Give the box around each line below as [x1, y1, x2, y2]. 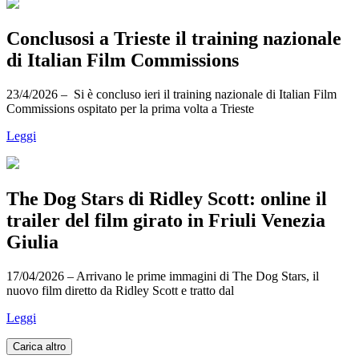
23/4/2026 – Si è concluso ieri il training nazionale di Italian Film [6, 87, 337, 101]
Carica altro [13, 340, 66, 353]
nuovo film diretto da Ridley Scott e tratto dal [6, 283, 234, 297]
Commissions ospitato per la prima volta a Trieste [6, 101, 254, 115]
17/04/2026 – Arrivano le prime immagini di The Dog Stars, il [6, 268, 319, 283]
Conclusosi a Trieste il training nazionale [6, 27, 341, 49]
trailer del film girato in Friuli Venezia [6, 209, 325, 231]
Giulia [6, 231, 58, 252]
